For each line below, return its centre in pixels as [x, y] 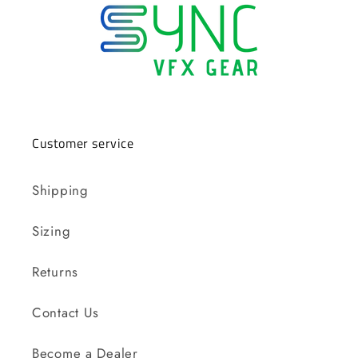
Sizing [52, 231]
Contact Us [66, 312]
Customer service [83, 143]
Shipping [60, 190]
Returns [56, 271]
